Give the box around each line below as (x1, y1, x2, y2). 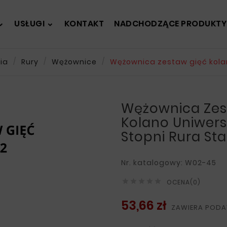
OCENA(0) (167, 178, 201, 186)
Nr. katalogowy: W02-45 (121, 158, 216, 168)
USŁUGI (14, 17, 45, 29)
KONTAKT (64, 17, 104, 29)
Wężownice (52, 57, 97, 67)
